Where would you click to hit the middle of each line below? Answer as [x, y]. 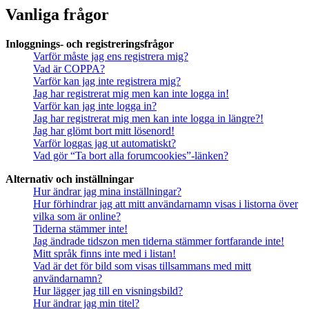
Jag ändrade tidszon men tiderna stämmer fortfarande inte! [159, 241]
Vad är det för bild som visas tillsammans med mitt [142, 266]
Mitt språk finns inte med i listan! [104, 254]
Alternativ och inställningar [70, 179]
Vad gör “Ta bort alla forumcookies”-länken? [131, 156]
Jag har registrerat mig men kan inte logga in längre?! [148, 119]
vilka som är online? [77, 217]
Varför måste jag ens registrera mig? [111, 57]
